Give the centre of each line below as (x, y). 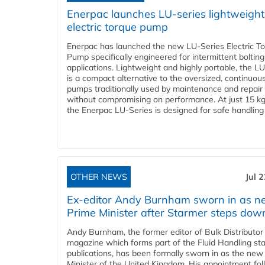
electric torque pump (117, 27)
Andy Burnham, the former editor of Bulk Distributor (165, 232)
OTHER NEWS (99, 177)
